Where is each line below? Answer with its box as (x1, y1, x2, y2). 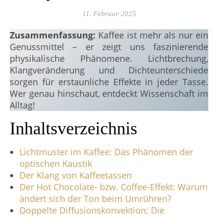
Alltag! (10, 99, 35, 111)
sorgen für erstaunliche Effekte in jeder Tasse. (10, 76, 208, 88)
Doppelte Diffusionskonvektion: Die (19, 204, 164, 216)
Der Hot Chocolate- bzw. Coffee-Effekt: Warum (19, 181, 208, 193)
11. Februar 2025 (82, 10, 136, 18)
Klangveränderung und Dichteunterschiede (10, 64, 208, 76)
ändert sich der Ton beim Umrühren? (19, 193, 171, 204)
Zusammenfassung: (15, 29, 98, 41)
